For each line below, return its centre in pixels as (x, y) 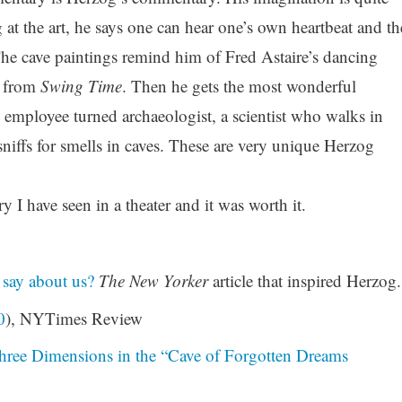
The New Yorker (153, 281)
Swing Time (79, 86)
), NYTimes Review (74, 318)
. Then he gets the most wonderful (239, 86)
